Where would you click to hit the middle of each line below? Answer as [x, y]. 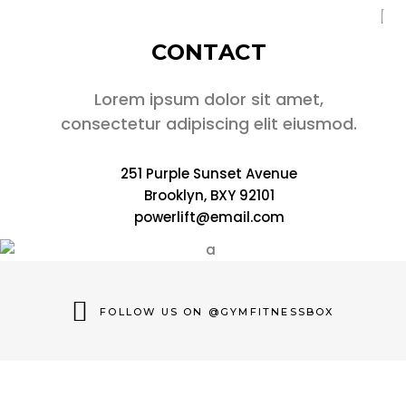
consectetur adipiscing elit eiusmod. [209, 124]
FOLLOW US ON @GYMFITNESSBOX [217, 312]
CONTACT [209, 53]
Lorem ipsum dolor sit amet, [209, 100]
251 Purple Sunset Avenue [209, 174]
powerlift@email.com [209, 217]
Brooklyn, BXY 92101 [209, 196]
